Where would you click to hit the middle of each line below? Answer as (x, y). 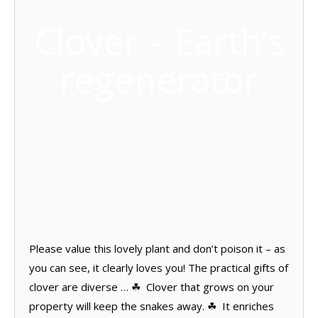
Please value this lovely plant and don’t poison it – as (157, 248)
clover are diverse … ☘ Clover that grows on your (152, 286)
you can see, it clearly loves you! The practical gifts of (159, 267)
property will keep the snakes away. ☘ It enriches (152, 306)
